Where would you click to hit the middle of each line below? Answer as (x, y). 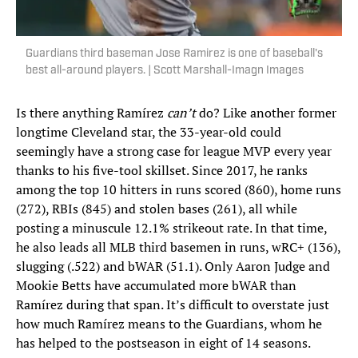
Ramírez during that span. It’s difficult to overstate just (173, 304)
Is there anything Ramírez (91, 112)
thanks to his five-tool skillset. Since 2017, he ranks (162, 170)
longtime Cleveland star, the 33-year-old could (149, 131)
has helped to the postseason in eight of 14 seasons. (165, 342)
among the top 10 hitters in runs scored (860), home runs (179, 189)
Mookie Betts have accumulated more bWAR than (156, 285)
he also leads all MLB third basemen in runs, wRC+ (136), (178, 247)
